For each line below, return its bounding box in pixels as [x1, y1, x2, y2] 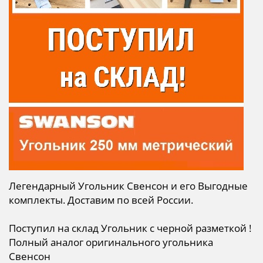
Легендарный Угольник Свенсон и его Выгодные [9, 178, 248, 193]
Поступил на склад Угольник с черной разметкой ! [9, 221, 251, 235]
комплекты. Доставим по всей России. [9, 193, 193, 207]
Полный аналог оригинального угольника [9, 235, 213, 249]
